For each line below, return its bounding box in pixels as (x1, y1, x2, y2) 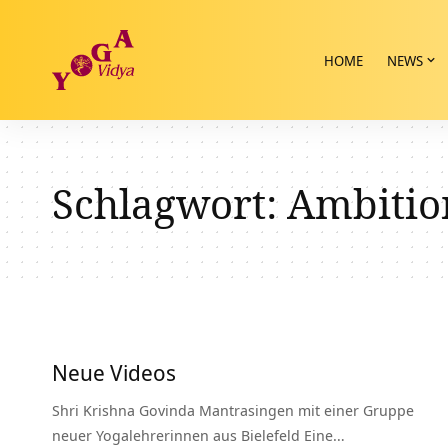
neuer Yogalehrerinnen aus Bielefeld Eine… (52, 425, 345, 445)
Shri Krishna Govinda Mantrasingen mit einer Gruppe (52, 400, 414, 420)
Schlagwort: (52, 176, 287, 231)
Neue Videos (52, 357, 176, 387)
